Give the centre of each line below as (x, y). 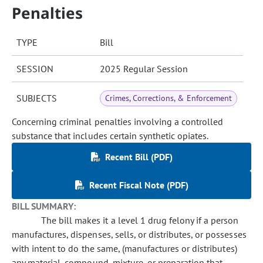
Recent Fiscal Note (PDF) (139, 185)
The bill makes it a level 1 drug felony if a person (140, 220)
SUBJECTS (37, 98)
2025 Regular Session (144, 69)
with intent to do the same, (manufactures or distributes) (124, 248)
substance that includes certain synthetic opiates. (110, 136)
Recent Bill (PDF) (139, 157)
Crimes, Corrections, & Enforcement (168, 98)
